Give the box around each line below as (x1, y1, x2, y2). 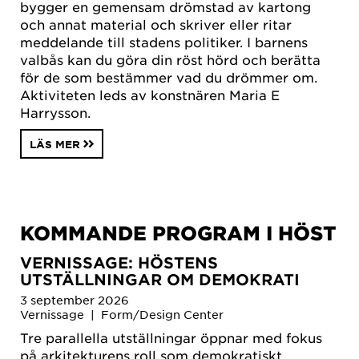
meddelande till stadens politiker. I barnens (20, 33, 308, 50)
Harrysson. (20, 103, 91, 120)
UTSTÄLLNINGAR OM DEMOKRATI (20, 270, 300, 289)
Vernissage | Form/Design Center (20, 306, 224, 321)
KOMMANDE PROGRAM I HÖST (20, 220, 337, 244)
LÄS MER (30, 137, 80, 151)
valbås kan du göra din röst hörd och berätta (20, 50, 321, 67)
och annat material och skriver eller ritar (20, 15, 292, 32)
